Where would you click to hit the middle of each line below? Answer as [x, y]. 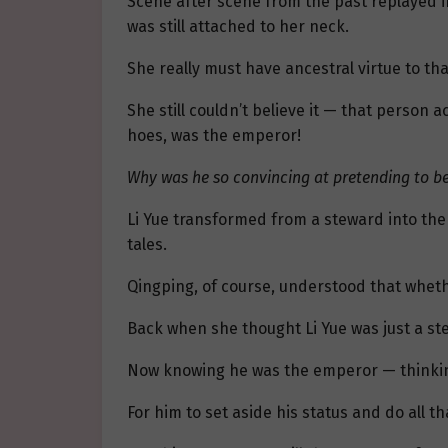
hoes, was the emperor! [214, 136]
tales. [147, 245]
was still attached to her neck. [238, 27]
